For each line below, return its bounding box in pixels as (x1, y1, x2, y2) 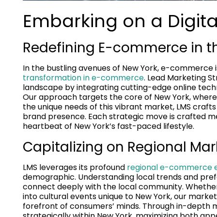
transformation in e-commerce (23, 72, 144, 84)
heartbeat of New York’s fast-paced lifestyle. (23, 121, 194, 132)
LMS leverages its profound (23, 162, 127, 173)
